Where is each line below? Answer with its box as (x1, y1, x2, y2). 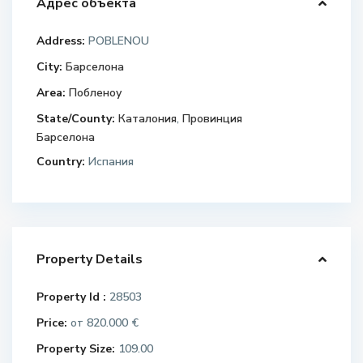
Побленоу (69, 85, 122, 101)
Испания (85, 154, 135, 170)
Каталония (118, 111, 177, 127)
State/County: (36, 111, 116, 127)
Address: (36, 33, 86, 49)
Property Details (36, 250, 143, 269)
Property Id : (36, 289, 107, 305)
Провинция (182, 111, 243, 127)
